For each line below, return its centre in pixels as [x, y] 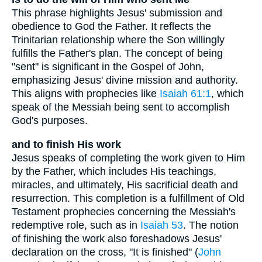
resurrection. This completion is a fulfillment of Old [128, 198]
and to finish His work [66, 144]
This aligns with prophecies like [86, 93]
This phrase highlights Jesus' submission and [117, 13]
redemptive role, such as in [76, 225]
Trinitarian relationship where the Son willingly [118, 39]
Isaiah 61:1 [185, 93]
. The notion [211, 225]
